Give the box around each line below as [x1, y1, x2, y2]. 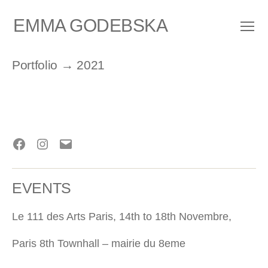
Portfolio [12, 58, 58, 72]
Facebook [18, 145, 69, 158]
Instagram [41, 145, 93, 158]
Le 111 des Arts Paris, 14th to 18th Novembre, [12, 211, 232, 223]
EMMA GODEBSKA [13, 16, 168, 35]
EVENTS [12, 179, 71, 197]
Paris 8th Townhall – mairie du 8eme [12, 237, 185, 250]
